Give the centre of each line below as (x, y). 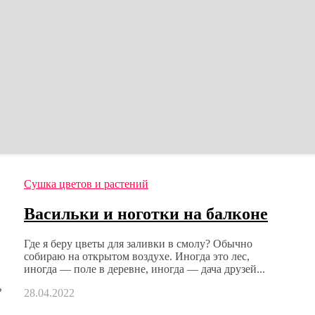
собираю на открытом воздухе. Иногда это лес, (137, 256)
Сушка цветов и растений (86, 184)
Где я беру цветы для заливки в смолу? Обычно (138, 243)
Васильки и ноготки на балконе (146, 213)
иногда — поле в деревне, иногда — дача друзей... (144, 269)
